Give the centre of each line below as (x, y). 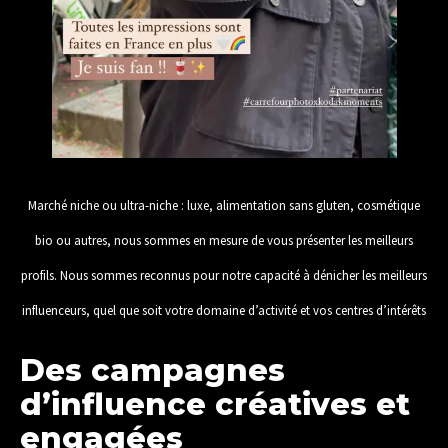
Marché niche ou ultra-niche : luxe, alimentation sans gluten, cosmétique (224, 205)
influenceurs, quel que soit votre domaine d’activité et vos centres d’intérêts (224, 310)
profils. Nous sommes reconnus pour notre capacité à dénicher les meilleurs (224, 275)
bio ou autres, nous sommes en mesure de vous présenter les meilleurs (224, 240)
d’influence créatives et (215, 404)
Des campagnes (152, 370)
